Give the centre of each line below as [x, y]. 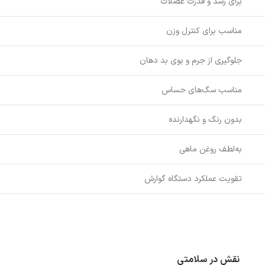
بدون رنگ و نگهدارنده [205, 119]
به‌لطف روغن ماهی [211, 149]
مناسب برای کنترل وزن [204, 31]
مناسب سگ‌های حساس [202, 90]
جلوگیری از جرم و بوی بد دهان [191, 60]
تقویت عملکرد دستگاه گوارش [193, 179]
